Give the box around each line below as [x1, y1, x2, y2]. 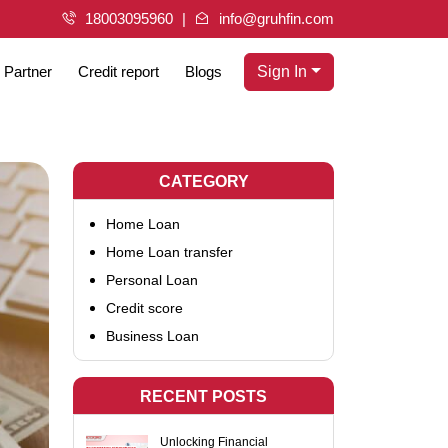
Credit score [106, 300, 183, 316]
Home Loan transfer [106, 244, 233, 260]
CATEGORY [158, 173, 249, 190]
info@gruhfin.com [215, 10, 334, 27]
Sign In [257, 63, 308, 81]
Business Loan [106, 328, 199, 344]
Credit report [77, 63, 159, 81]
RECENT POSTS [140, 388, 267, 405]
